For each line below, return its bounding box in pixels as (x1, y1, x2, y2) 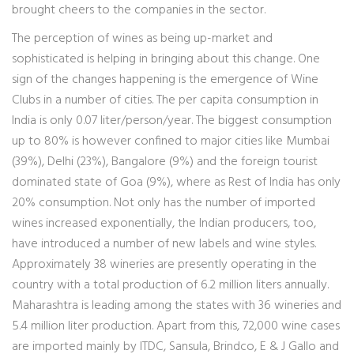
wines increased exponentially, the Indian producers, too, (12, 213, 316, 234)
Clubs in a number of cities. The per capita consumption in (12, 90, 318, 111)
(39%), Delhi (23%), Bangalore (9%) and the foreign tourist (12, 152, 318, 172)
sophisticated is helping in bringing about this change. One (12, 49, 320, 70)
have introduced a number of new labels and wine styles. (12, 234, 316, 254)
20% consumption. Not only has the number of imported (12, 193, 315, 213)
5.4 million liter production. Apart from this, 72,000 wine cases (12, 316, 340, 337)
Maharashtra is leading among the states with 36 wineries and (12, 296, 341, 316)
